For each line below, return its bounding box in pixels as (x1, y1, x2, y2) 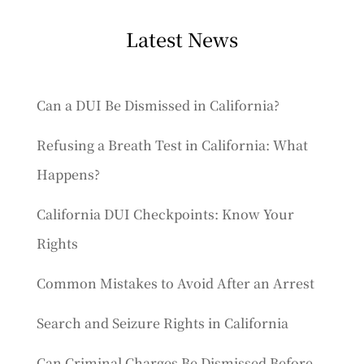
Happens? (36, 165, 100, 184)
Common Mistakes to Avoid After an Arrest (36, 274, 314, 292)
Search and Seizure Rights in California (36, 314, 288, 332)
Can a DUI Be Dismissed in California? (36, 96, 279, 115)
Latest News (125, 25, 238, 53)
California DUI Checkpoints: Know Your (36, 205, 294, 223)
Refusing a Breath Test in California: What (36, 136, 308, 154)
